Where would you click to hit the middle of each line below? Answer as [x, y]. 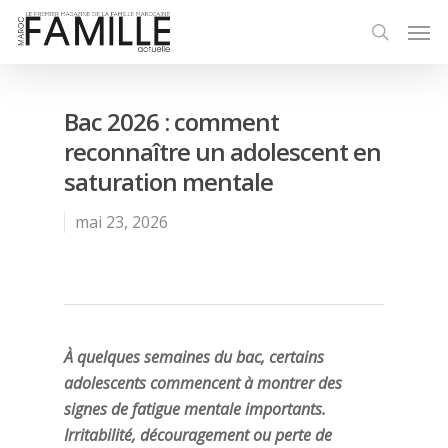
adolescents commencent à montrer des [203, 383]
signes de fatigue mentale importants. [195, 409]
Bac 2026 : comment [171, 121]
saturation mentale [168, 181]
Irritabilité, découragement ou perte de [198, 435]
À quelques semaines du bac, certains [194, 357]
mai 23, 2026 [121, 222]
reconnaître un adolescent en [222, 151]
